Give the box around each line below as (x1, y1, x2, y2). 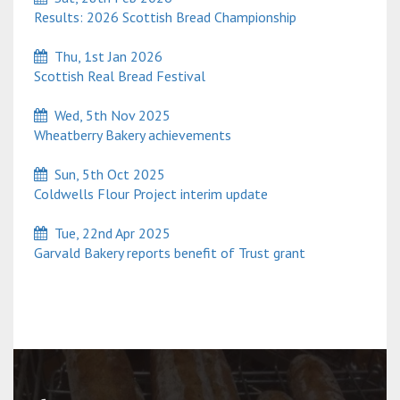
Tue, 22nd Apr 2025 (47, 224, 171, 243)
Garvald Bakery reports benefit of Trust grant (27, 244, 305, 262)
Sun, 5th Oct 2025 (47, 165, 165, 184)
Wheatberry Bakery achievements (27, 126, 231, 145)
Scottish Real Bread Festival (27, 67, 205, 86)
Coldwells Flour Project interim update (27, 185, 268, 204)
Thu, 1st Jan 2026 (47, 47, 162, 66)
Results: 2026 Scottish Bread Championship (27, 8, 296, 27)
